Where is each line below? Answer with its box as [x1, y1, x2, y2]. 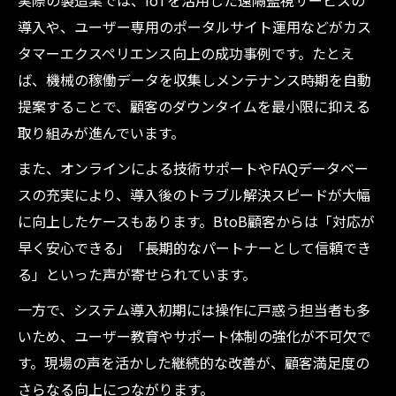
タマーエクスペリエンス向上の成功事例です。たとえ [18, 42, 354, 64]
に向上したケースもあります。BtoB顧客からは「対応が [18, 210, 375, 232]
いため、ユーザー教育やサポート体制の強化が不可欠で [18, 325, 371, 346]
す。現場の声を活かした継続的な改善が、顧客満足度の [18, 352, 369, 373]
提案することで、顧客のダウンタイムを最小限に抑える [18, 95, 370, 117]
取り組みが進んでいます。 [18, 122, 185, 143]
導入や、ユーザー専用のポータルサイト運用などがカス [18, 16, 371, 37]
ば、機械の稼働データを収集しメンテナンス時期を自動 [18, 69, 371, 90]
